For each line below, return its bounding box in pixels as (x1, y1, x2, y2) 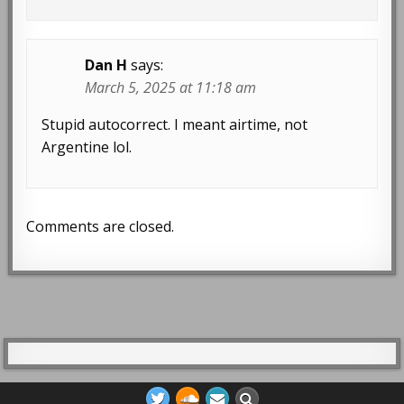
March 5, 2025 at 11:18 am (85, 77, 257, 97)
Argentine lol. (41, 136, 133, 157)
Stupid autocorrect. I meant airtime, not (41, 114, 308, 134)
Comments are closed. (26, 216, 175, 236)
